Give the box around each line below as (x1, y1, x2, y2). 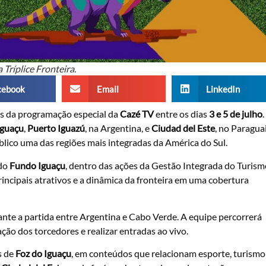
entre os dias (154, 108, 209, 120)
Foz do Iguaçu (15, 248, 71, 259)
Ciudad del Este (151, 122, 215, 134)
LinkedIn (206, 83, 240, 94)
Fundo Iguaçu (9, 159, 65, 171)
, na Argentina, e (85, 122, 151, 134)
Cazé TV (120, 108, 154, 120)
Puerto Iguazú (27, 122, 85, 134)
